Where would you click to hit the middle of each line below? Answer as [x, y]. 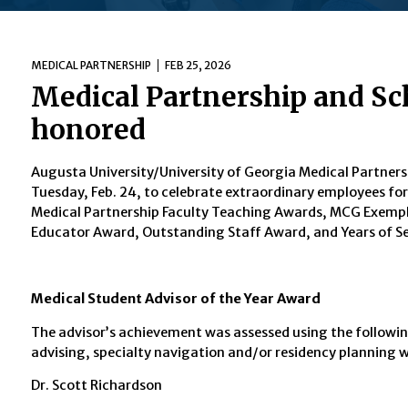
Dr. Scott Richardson [96, 386]
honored [88, 130]
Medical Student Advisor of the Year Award [175, 299]
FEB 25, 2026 [198, 66]
